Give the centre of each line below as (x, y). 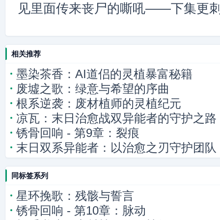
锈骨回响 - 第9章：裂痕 (78, 133)
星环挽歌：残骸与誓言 (75, 196)
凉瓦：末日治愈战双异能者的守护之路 (116, 118)
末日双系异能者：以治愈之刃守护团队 (116, 148)
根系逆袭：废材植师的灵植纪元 (99, 103)
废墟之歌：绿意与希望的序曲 (93, 89)
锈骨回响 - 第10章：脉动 (81, 210)
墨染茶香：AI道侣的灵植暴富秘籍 (104, 74)
